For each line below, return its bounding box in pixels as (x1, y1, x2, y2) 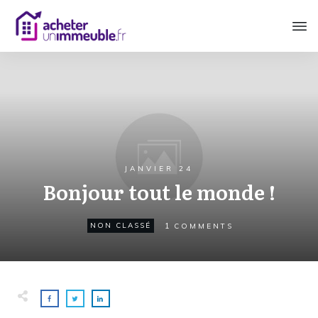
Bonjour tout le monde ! (43, 177, 275, 207)
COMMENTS (173, 221, 234, 231)
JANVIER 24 (125, 164, 193, 174)
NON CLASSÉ (89, 221, 151, 231)
